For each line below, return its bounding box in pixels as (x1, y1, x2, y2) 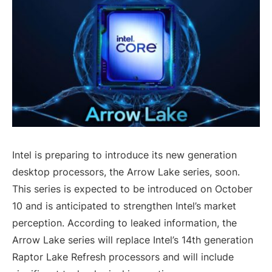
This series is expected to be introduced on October (12, 182, 253, 195)
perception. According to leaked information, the (12, 216, 237, 229)
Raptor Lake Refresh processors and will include (12, 250, 234, 263)
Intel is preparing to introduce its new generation (12, 148, 237, 161)
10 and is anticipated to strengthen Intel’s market (12, 199, 236, 212)
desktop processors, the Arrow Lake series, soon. (12, 165, 240, 178)
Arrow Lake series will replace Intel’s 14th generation (12, 233, 253, 246)
